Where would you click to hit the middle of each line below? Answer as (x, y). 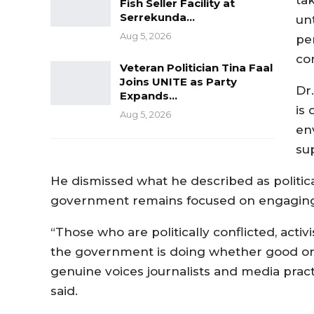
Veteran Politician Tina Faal (196, 67)
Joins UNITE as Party (178, 81)
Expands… (149, 95)
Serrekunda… (157, 17)
